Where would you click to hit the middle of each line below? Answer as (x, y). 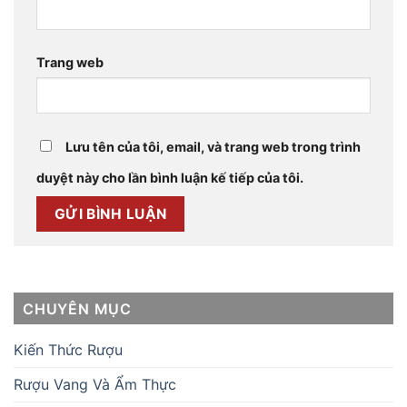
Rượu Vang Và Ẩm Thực (95, 384)
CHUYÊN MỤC (77, 308)
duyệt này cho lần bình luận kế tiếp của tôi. (170, 178)
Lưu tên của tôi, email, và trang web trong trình (213, 147)
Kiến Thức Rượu (68, 349)
